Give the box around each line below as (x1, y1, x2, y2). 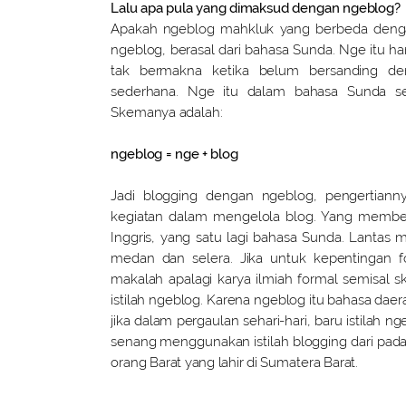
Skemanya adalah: (111, 103, 223, 121)
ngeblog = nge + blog (111, 145, 238, 162)
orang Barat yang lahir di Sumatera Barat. (111, 353, 359, 371)
